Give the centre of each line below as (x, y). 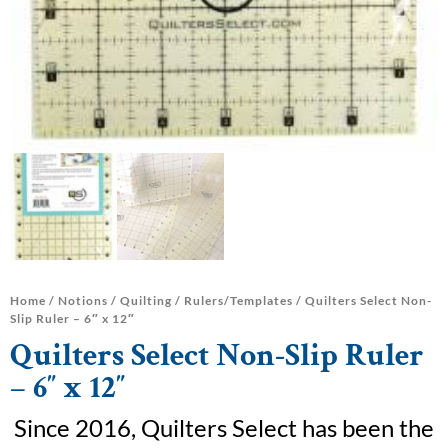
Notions (83, 300)
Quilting (146, 300)
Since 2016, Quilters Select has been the (224, 427)
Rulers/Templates (238, 300)
